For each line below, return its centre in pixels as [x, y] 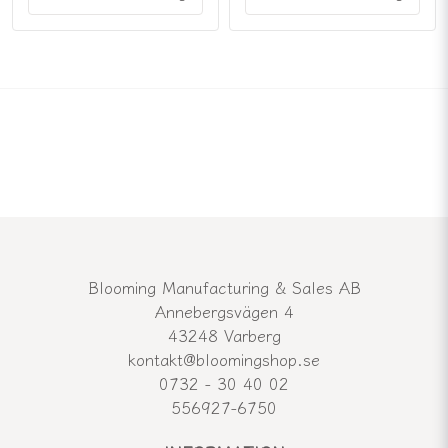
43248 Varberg [224, 335]
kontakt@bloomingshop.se [224, 359]
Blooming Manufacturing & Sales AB [224, 287]
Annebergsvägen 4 [224, 311]
